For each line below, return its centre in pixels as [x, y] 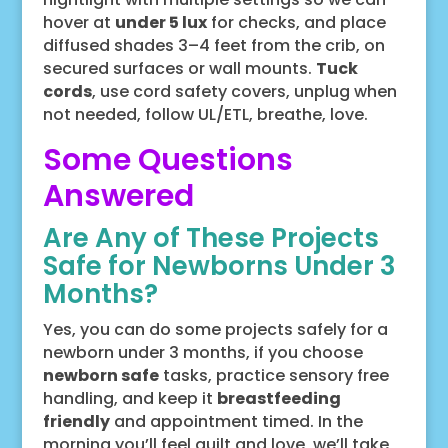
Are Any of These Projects [210, 237]
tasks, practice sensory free [273, 375]
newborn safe [100, 375]
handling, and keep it [129, 398]
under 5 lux [160, 22]
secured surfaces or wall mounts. [179, 68]
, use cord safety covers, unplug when [244, 91]
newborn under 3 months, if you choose [202, 352]
